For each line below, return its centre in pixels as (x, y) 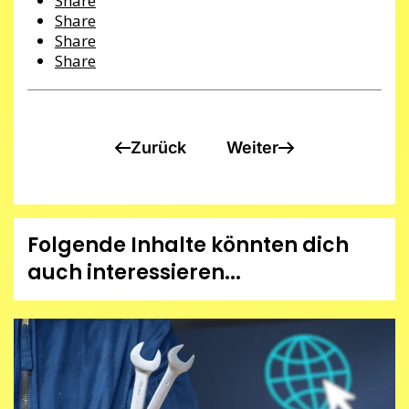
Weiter (252, 147)
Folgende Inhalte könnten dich (188, 246)
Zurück (158, 147)
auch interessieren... (134, 273)
